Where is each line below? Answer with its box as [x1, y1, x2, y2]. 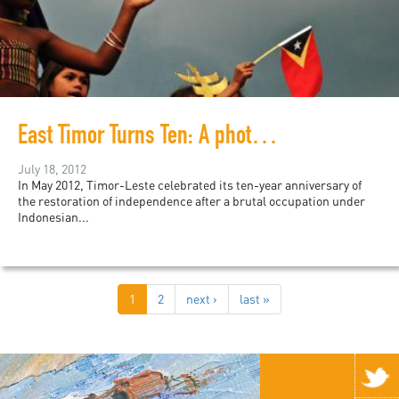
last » [240, 291, 270, 307]
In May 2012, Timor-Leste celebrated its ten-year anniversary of [18, 177, 362, 193]
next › [186, 291, 217, 307]
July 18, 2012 [18, 161, 86, 177]
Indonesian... [18, 209, 89, 225]
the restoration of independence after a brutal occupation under [18, 193, 365, 209]
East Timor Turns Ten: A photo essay [251, 125, 278, 152]
